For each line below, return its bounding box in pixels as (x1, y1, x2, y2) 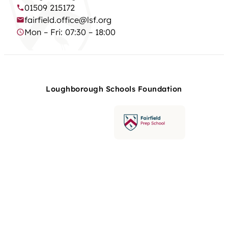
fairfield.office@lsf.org (24, 15, 111, 25)
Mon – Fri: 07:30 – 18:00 (24, 27, 116, 38)
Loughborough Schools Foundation (46, 84, 182, 94)
